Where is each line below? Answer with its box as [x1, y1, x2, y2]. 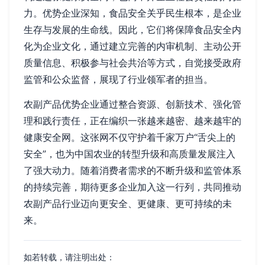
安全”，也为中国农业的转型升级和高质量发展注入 [24, 148, 235, 160]
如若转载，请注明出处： [24, 253, 115, 263]
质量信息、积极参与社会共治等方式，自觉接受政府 [24, 57, 241, 69]
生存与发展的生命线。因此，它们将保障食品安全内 [24, 24, 241, 36]
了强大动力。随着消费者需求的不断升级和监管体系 [24, 164, 241, 177]
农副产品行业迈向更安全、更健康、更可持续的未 [24, 198, 232, 210]
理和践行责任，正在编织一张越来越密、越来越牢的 [24, 115, 241, 127]
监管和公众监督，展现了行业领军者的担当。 [24, 73, 213, 86]
